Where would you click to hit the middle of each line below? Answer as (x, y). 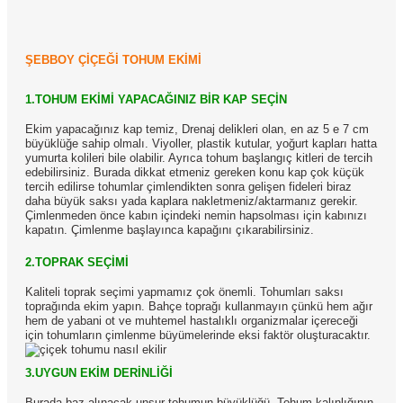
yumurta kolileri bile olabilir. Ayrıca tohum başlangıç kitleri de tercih (199, 158)
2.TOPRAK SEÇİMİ (77, 262)
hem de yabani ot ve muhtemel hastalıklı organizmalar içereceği (192, 321)
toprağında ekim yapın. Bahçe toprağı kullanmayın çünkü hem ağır (199, 306)
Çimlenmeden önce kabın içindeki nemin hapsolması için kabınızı (196, 215)
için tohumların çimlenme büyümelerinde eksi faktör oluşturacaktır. (198, 335)
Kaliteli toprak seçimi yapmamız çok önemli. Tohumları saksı (184, 292)
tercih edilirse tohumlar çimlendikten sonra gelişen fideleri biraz (188, 187)
